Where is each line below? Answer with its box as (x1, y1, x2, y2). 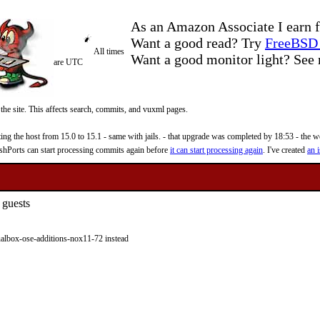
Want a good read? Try (131, 35, 265, 51)
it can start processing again (170, 145, 263, 155)
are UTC (54, 57, 83, 67)
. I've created (263, 145, 307, 155)
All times (94, 46, 124, 56)
